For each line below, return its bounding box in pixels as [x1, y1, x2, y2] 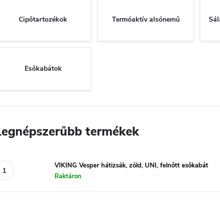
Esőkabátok [24, 64, 62, 74]
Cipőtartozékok [19, 15, 67, 25]
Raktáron [55, 171, 82, 181]
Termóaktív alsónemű [111, 15, 180, 25]
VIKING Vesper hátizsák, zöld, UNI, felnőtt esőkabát [55, 161, 208, 170]
